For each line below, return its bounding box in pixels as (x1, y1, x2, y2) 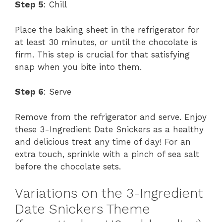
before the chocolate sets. (15, 161, 121, 171)
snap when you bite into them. (15, 61, 142, 72)
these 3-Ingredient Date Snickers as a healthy (15, 124, 204, 134)
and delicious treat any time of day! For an (15, 136, 191, 147)
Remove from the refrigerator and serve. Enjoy (15, 111, 207, 122)
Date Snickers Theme (15, 201, 150, 218)
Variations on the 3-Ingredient (15, 185, 203, 202)
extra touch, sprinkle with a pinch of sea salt (15, 149, 199, 159)
